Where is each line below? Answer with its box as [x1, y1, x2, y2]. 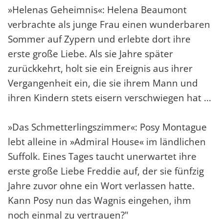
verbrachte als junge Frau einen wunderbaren [8, 18, 210, 31]
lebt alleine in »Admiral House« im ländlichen [8, 135, 206, 149]
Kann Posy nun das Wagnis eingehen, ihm [8, 194, 191, 207]
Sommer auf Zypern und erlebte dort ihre [8, 33, 191, 46]
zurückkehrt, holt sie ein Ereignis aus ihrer [8, 62, 193, 75]
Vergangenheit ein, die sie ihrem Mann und [8, 77, 198, 90]
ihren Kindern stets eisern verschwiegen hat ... [8, 91, 211, 105]
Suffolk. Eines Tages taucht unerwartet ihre [8, 150, 197, 163]
